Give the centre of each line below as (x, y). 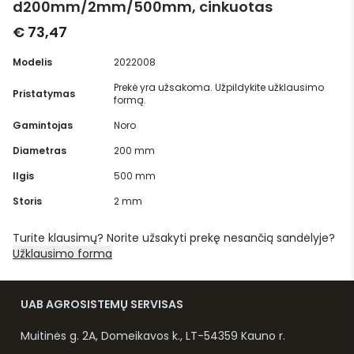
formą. (130, 100)
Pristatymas (44, 93)
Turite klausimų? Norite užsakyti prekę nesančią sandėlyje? (174, 237)
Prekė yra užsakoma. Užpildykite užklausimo (219, 87)
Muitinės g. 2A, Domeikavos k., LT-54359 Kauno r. (153, 336)
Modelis (32, 62)
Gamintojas (43, 125)
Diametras (40, 150)
